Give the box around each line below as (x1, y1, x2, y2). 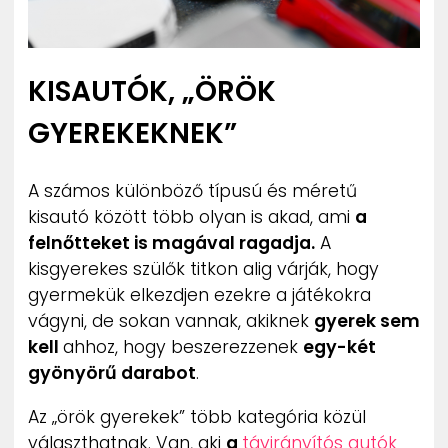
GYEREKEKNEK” (28, 114, 237, 154)
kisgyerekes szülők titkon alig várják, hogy (28, 257, 379, 282)
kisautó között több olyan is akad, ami (28, 205, 355, 230)
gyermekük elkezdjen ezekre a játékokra (28, 283, 371, 308)
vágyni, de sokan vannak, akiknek (28, 309, 314, 334)
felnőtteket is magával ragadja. (28, 231, 315, 256)
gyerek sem (314, 309, 420, 334)
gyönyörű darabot (28, 361, 196, 386)
